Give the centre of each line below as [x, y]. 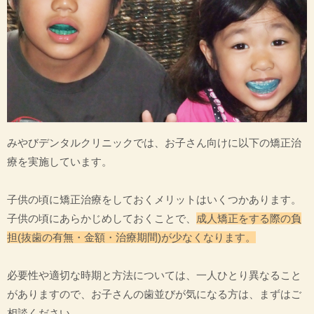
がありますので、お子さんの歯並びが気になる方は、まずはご [154, 294]
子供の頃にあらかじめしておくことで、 [102, 219]
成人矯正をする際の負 [249, 219]
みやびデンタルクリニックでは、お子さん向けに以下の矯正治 [154, 143]
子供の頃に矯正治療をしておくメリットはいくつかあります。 [154, 200]
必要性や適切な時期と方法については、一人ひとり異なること [154, 275]
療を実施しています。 [60, 162]
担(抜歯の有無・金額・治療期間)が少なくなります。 [131, 238]
